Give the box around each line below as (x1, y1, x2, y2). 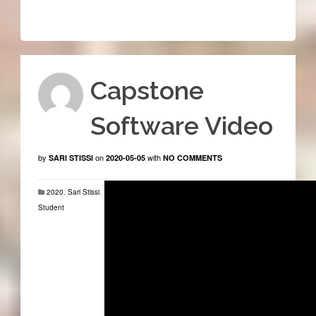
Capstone (90, 75, 204, 105)
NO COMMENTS (162, 152, 222, 163)
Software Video (90, 110, 273, 140)
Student (37, 202, 64, 212)
